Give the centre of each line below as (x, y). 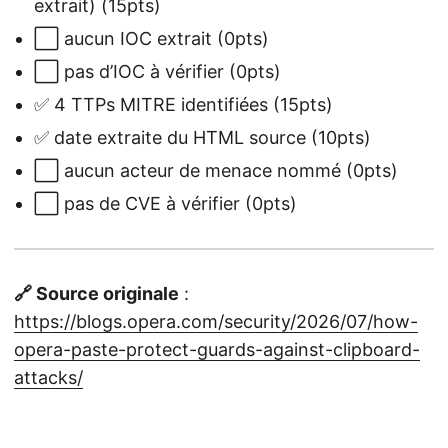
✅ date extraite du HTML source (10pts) (202, 138)
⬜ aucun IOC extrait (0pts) (151, 39)
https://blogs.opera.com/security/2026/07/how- (216, 322)
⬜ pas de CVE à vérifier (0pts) (165, 204)
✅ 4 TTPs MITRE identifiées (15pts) (183, 105)
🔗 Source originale (96, 294)
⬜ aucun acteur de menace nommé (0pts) (216, 171)
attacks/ (48, 378)
